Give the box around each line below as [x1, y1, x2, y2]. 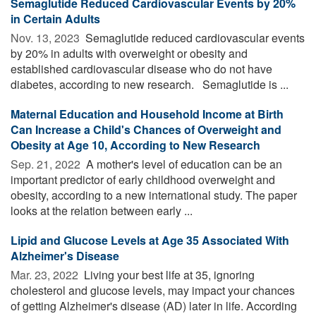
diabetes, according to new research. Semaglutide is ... [11, 75, 288, 92]
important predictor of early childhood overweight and [11, 171, 275, 188]
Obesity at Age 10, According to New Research [11, 136, 260, 153]
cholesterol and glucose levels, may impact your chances [11, 281, 295, 298]
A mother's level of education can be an [83, 155, 282, 172]
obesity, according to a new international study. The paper [11, 186, 297, 203]
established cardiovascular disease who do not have [11, 60, 272, 77]
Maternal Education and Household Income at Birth [11, 105, 284, 122]
